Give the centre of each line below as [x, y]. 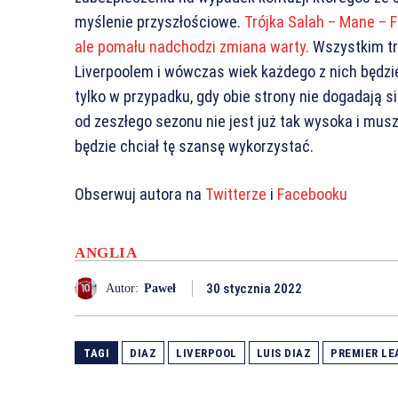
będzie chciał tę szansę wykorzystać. [194, 146]
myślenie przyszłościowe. [159, 22]
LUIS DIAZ [283, 353]
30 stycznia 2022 [254, 289]
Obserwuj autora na [140, 194]
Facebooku [312, 194]
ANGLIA [106, 253]
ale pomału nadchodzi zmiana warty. [192, 47]
